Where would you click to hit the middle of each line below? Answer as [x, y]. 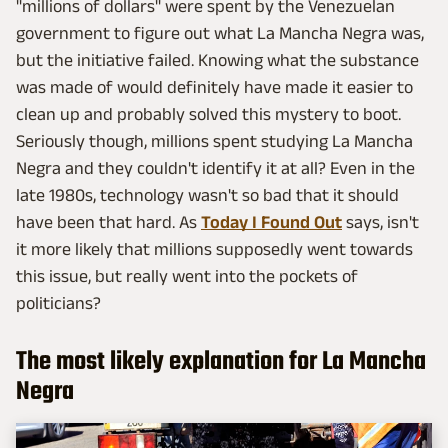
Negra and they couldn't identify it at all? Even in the [215, 168]
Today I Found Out [271, 222]
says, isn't [380, 222]
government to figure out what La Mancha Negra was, [220, 33]
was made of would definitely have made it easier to [214, 87]
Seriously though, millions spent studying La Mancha [214, 141]
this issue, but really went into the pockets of [187, 276]
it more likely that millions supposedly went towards [214, 249]
